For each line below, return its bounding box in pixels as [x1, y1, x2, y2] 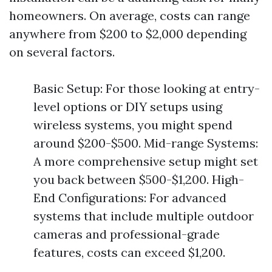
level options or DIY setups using [33, 99, 222, 114]
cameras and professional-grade [33, 226, 220, 242]
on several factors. [9, 44, 115, 59]
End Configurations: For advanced [33, 190, 226, 205]
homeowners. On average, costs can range [9, 8, 250, 23]
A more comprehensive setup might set [33, 154, 258, 169]
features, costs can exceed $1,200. [33, 245, 225, 260]
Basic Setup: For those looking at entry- [33, 81, 260, 96]
